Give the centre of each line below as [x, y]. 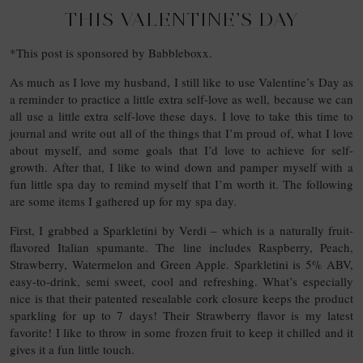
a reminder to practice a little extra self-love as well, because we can [181, 99]
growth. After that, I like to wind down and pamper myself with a [181, 167]
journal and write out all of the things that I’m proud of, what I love [181, 133]
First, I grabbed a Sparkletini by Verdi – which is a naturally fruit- [181, 231]
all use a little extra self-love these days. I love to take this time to [181, 116]
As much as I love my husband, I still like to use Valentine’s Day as [181, 82]
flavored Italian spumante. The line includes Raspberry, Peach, [181, 248]
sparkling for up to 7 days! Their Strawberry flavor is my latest [181, 316]
